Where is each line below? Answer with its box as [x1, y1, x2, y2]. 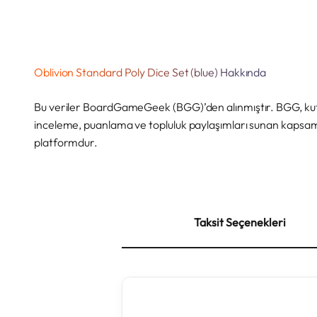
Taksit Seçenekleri [193, 215, 286, 230]
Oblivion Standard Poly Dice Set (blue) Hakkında [34, 65, 267, 80]
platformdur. [34, 135, 98, 150]
